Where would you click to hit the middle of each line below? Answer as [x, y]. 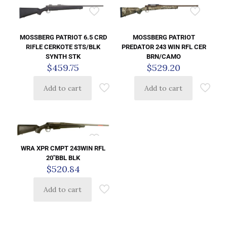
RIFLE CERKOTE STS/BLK [63, 47]
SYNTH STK [63, 56]
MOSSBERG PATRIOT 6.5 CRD [63, 37]
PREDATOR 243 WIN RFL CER [164, 47]
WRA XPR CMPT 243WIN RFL [63, 148]
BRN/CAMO [164, 56]
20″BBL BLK [63, 158]
